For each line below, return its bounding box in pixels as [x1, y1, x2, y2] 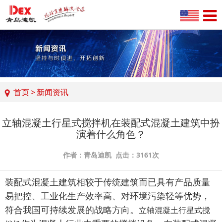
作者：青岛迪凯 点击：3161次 [63, 150, 159, 160]
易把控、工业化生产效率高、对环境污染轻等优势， [5, 191, 210, 201]
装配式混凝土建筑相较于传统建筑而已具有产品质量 [5, 177, 210, 187]
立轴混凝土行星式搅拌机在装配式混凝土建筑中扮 [2, 116, 220, 129]
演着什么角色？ [76, 127, 146, 141]
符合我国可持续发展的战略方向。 [5, 205, 139, 215]
